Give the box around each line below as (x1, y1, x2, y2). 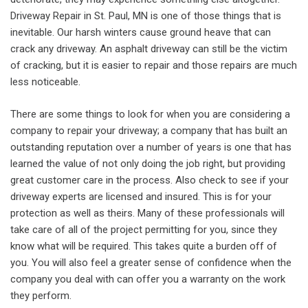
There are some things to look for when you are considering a (10, 107, 290, 120)
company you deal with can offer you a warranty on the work (10, 272, 285, 285)
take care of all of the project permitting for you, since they (10, 223, 277, 236)
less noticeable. (10, 76, 80, 88)
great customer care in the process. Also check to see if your (10, 173, 289, 186)
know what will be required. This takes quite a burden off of (10, 239, 277, 252)
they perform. (10, 289, 71, 302)
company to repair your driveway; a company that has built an (10, 124, 287, 137)
